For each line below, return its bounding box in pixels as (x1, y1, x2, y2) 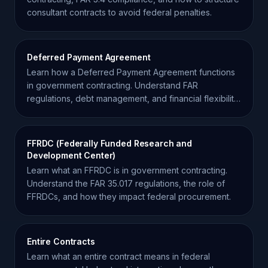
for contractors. (27, 106, 87, 117)
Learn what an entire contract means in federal (27, 251, 210, 261)
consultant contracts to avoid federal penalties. (27, 7, 212, 17)
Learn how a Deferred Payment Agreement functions (27, 67, 235, 77)
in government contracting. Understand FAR (27, 80, 198, 90)
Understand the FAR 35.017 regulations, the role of (27, 178, 225, 188)
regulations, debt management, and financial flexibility (27, 93, 239, 103)
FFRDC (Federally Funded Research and (27, 138, 192, 148)
